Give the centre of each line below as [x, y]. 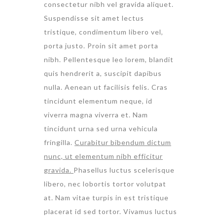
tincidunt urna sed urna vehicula [101, 129]
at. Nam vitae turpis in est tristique [106, 198]
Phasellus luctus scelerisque [124, 170]
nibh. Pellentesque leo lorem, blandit [109, 60]
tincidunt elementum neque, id [98, 101]
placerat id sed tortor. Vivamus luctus [110, 212]
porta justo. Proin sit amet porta [101, 46]
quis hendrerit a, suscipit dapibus [103, 74]
